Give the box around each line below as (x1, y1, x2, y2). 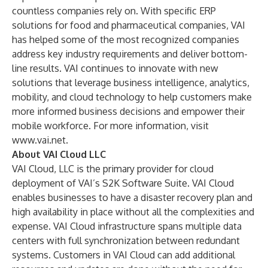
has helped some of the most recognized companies (12, 33, 239, 45)
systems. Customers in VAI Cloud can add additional (12, 249, 235, 261)
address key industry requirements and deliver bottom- (12, 48, 248, 60)
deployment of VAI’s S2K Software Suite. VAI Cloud (12, 177, 234, 189)
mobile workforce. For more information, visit (12, 120, 209, 132)
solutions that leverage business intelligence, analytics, (12, 77, 249, 89)
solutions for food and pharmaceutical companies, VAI (12, 19, 245, 31)
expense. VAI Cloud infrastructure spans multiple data (12, 220, 242, 232)
